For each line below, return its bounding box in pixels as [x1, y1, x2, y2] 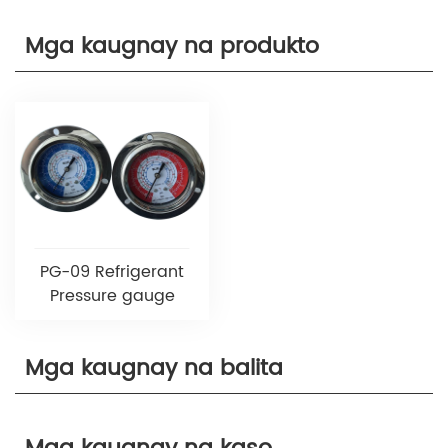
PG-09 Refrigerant [40, 258, 184, 285]
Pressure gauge [49, 282, 175, 309]
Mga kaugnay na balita [25, 349, 283, 387]
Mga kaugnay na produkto [25, 28, 319, 65]
